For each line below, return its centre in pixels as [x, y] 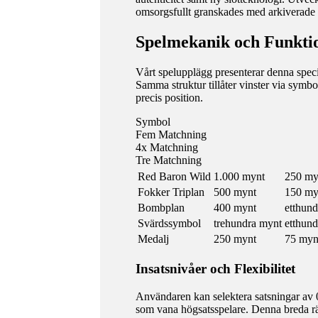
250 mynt [235, 239]
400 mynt [235, 208]
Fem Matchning [171, 135]
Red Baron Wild [174, 177]
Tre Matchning [168, 160]
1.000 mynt [239, 177]
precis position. [169, 98]
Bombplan [161, 208]
